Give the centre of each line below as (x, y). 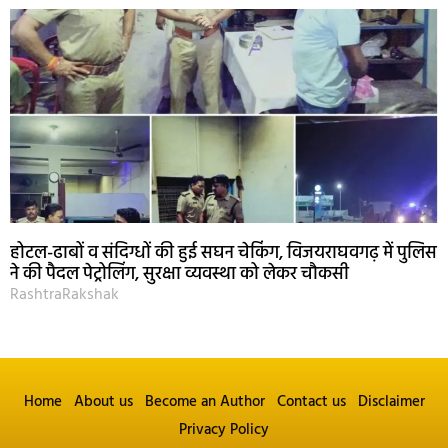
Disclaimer (391, 401)
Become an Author (204, 401)
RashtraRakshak (64, 294)
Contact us (311, 401)
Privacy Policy (224, 429)
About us (103, 401)
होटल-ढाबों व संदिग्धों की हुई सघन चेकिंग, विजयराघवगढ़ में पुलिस (223, 253)
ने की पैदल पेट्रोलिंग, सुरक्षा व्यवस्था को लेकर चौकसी (179, 274)
